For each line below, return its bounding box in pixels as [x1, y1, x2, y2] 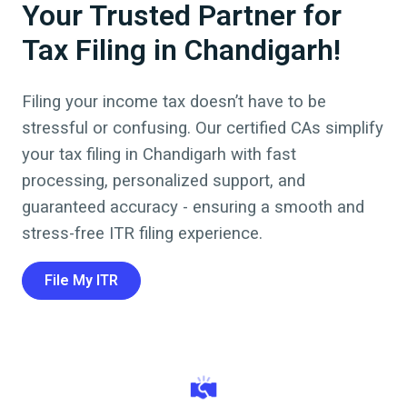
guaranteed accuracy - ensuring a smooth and [22, 196, 364, 217]
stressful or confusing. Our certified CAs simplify [22, 117, 383, 138]
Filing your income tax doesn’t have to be [22, 91, 326, 112]
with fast [231, 144, 296, 164]
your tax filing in [22, 144, 143, 164]
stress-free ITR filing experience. [22, 223, 263, 243]
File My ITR [45, 271, 118, 289]
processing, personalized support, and [22, 170, 305, 191]
